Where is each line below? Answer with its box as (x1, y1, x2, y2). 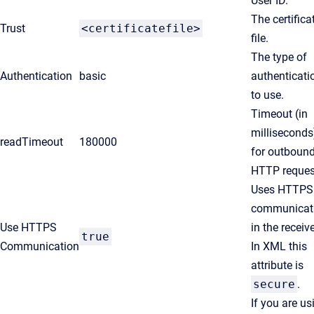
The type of (251, 50, 307, 64)
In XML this (251, 240, 307, 253)
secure (253, 278, 295, 291)
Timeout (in (251, 107, 308, 121)
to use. (251, 88, 284, 102)
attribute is (251, 259, 303, 272)
